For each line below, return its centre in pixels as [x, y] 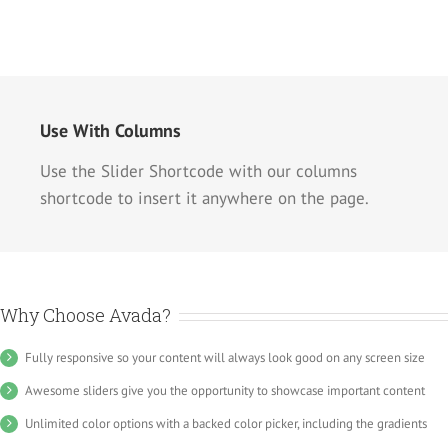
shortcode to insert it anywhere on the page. [204, 198]
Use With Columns [110, 131]
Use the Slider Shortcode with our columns [198, 171]
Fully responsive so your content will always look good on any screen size [225, 358]
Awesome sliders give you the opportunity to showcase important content [225, 391]
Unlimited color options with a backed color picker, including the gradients [226, 424]
